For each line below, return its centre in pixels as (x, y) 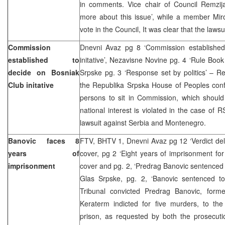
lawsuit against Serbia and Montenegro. (143, 122)
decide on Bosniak (44, 72)
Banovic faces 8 (44, 140)
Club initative (31, 85)
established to (44, 60)
